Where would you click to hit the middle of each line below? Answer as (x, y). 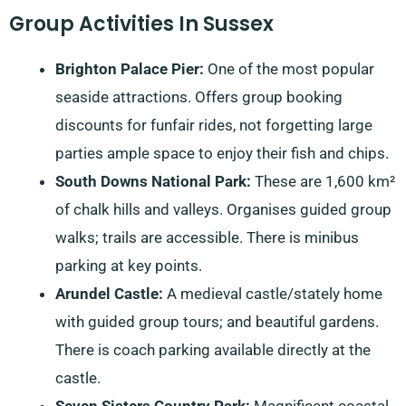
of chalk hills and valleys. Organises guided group (223, 209)
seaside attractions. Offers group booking (199, 97)
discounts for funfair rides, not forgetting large (214, 125)
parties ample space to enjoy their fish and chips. (222, 153)
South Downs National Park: (153, 181)
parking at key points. (129, 265)
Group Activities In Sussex (141, 24)
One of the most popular (289, 68)
